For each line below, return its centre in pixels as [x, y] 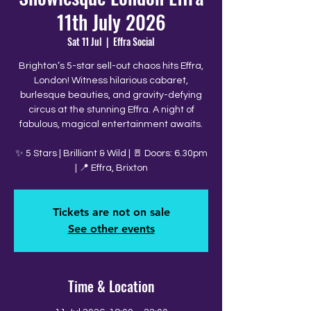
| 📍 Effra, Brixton [111, 168]
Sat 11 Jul [85, 41]
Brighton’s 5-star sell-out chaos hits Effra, [111, 66]
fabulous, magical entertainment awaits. [111, 124]
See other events [111, 229]
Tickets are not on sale [111, 212]
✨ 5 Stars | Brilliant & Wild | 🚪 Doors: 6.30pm [111, 153]
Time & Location [111, 286]
